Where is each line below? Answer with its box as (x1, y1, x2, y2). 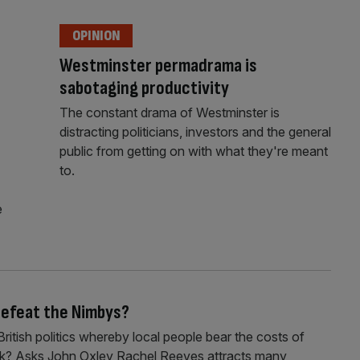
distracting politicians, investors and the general (59, 123, 331, 140)
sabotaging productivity (59, 76, 229, 100)
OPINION (72, 27, 120, 44)
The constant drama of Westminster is (59, 104, 280, 121)
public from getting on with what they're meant (59, 142, 328, 159)
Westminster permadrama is (59, 53, 257, 77)
